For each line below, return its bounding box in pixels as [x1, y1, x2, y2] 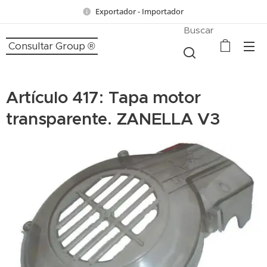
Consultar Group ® [8, 39, 96, 52]
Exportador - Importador [95, 5, 185, 17]
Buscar [184, 24, 214, 36]
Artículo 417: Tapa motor [6, 87, 201, 108]
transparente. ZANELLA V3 [6, 108, 220, 129]
